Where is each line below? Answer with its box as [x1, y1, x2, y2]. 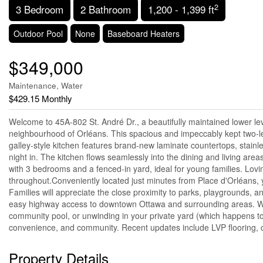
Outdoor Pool [14, 28, 63, 40]
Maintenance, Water [9, 80, 83, 92]
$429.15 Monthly [9, 92, 72, 105]
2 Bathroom [80, 2, 131, 17]
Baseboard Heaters [107, 28, 180, 40]
